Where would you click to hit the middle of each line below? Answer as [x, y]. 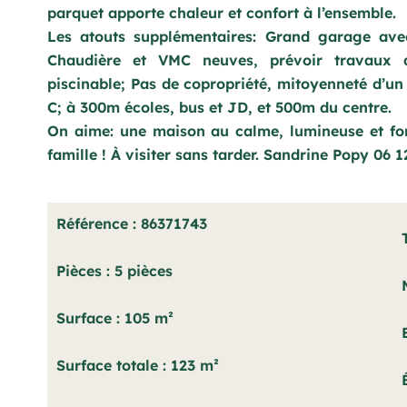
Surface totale [109, 365]
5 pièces [144, 271]
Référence [94, 223]
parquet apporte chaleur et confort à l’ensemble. [222, 13]
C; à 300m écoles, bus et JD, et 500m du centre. [219, 107]
